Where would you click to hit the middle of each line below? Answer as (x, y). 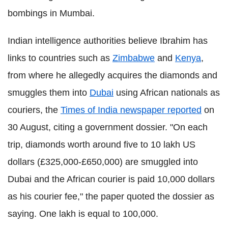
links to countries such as (60, 58)
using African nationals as (167, 93)
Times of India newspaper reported (131, 110)
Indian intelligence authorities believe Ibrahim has (108, 41)
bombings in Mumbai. (51, 13)
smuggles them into (49, 93)
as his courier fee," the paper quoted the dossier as (111, 197)
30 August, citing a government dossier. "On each (108, 127)
